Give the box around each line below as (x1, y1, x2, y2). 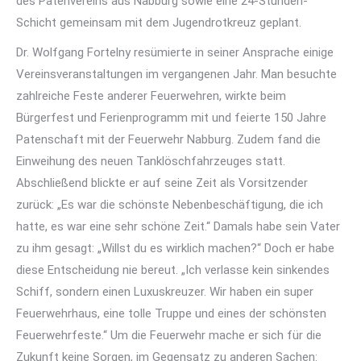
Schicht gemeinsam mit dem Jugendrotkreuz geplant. (16, 15, 301, 30)
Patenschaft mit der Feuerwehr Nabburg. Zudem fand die (16, 132, 321, 147)
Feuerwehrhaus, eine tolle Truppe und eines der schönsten (16, 306, 326, 321)
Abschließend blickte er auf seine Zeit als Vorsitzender (16, 176, 308, 190)
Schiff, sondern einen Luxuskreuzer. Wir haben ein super (16, 284, 313, 299)
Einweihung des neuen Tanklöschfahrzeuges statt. (16, 154, 285, 168)
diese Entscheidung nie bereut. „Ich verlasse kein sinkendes (16, 263, 330, 277)
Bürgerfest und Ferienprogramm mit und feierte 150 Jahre (16, 110, 326, 125)
